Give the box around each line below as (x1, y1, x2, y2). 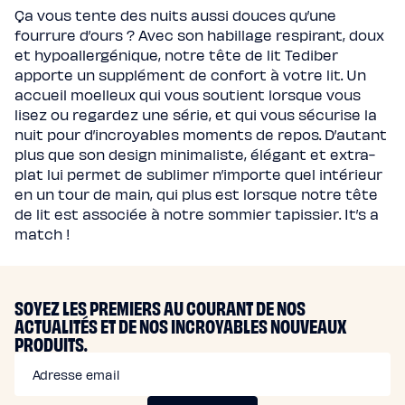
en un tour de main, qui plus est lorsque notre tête (14, 184, 378, 202)
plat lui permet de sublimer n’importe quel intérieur (14, 165, 382, 183)
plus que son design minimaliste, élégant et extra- (14, 145, 375, 163)
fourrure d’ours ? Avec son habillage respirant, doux (14, 25, 384, 43)
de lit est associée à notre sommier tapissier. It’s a (14, 204, 379, 222)
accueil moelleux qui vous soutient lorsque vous (14, 85, 361, 103)
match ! (14, 224, 70, 242)
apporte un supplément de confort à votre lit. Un (14, 65, 366, 83)
